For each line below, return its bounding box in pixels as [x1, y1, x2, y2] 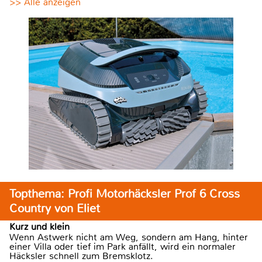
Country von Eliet [9, 201, 100, 216]
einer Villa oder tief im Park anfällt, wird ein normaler [9, 240, 236, 253]
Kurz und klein [9, 220, 70, 233]
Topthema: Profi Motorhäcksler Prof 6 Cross [9, 187, 240, 201]
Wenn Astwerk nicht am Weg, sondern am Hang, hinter [9, 231, 248, 243]
